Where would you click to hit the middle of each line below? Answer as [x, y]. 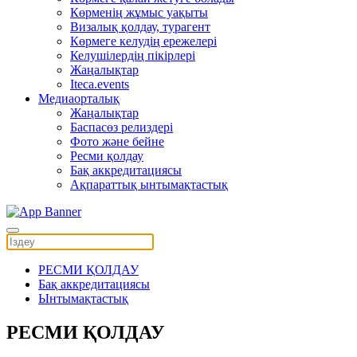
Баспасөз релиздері [122, 127]
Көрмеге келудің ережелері [143, 41]
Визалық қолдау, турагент [140, 27]
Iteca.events [100, 84]
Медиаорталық [79, 98]
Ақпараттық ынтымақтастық [149, 184]
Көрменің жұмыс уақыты [139, 12]
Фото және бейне [117, 141]
